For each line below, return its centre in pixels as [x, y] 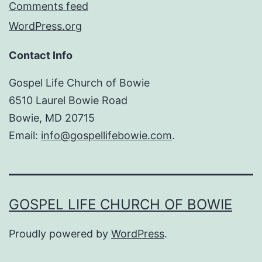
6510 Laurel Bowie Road [68, 101]
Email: [25, 136]
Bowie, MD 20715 [52, 118]
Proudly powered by [60, 234]
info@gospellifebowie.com [106, 136]
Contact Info [41, 56]
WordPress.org [45, 26]
